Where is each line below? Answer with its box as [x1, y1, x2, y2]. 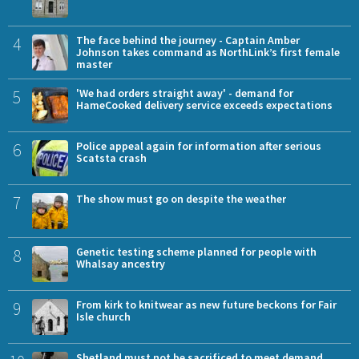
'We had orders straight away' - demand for [76, 86, 293, 101]
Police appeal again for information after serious [76, 139, 321, 154]
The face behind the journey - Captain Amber [76, 33, 300, 48]
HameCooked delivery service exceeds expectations [76, 98, 333, 113]
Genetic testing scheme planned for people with [76, 244, 317, 260]
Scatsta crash [76, 151, 147, 166]
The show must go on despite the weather [76, 192, 286, 207]
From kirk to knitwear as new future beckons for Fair [76, 297, 337, 313]
